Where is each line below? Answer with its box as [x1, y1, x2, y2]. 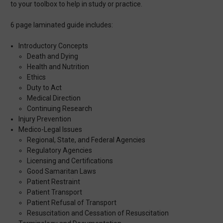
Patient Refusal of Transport [26, 199, 116, 207]
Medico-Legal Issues [18, 125, 83, 134]
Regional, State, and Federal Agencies [26, 136, 145, 144]
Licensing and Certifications [26, 157, 113, 165]
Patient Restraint [26, 178, 80, 186]
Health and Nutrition [26, 63, 89, 71]
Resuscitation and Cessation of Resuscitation [26, 209, 169, 218]
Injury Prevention [18, 115, 72, 123]
